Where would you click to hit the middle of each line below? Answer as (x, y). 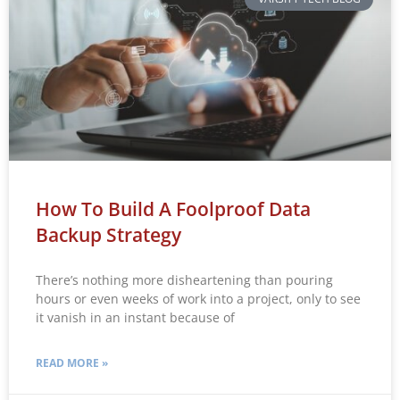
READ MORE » (72, 362)
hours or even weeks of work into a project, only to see (198, 298)
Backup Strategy (108, 234)
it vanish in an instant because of (135, 317)
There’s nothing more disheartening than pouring (184, 279)
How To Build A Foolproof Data (173, 208)
